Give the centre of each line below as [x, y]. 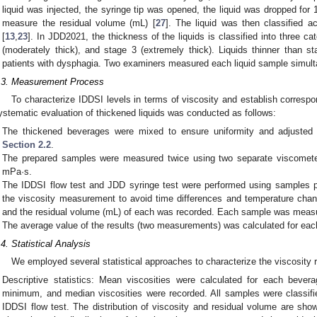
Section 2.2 [27, 145]
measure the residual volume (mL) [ [79, 23]
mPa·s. [17, 172]
